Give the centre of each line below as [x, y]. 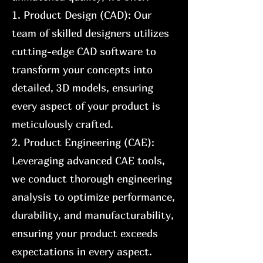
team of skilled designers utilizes [90, 33]
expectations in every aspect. [82, 252]
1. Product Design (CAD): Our [82, 15]
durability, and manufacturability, [93, 215]
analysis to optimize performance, [93, 197]
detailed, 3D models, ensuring [82, 88]
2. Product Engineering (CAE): [83, 142]
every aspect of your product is [86, 106]
